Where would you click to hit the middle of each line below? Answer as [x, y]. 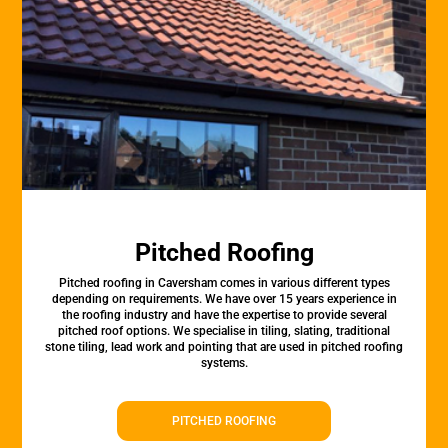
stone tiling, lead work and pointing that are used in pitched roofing [224, 347]
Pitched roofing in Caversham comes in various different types [224, 283]
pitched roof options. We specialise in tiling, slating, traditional [224, 331]
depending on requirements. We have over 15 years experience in [224, 299]
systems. [224, 363]
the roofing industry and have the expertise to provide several [224, 315]
